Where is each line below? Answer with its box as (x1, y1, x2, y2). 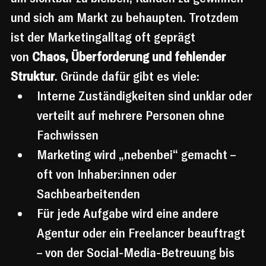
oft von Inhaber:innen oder (37, 166, 179, 183)
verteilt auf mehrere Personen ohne (37, 107, 227, 124)
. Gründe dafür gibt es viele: (55, 68, 199, 85)
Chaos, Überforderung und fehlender (32, 48, 229, 65)
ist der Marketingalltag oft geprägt (11, 28, 198, 46)
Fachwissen (37, 126, 99, 144)
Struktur (11, 68, 55, 85)
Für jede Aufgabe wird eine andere (37, 205, 221, 222)
